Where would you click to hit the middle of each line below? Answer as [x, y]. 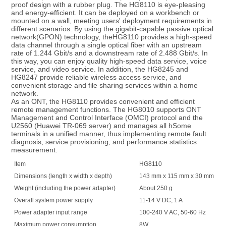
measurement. [34, 150]
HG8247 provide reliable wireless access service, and [96, 77]
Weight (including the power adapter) [65, 188]
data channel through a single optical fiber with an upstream [106, 45]
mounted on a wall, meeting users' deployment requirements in [111, 21]
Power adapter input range [50, 213]
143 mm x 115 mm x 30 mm [176, 176]
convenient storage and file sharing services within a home [104, 86]
